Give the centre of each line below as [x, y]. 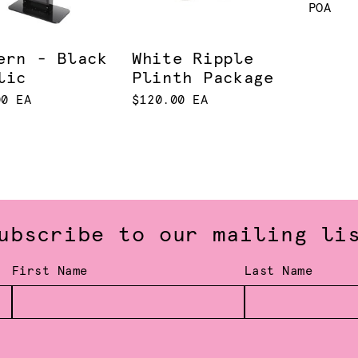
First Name [50, 272]
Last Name [278, 272]
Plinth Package [203, 79]
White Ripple [193, 60]
